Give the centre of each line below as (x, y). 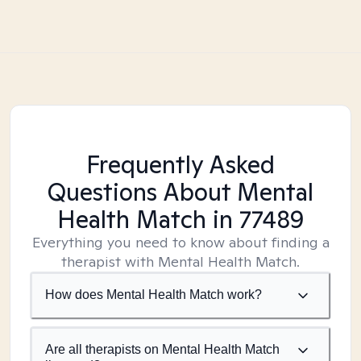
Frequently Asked (180, 164)
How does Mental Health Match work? (154, 295)
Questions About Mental (180, 192)
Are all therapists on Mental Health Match (162, 349)
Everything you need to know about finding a (180, 242)
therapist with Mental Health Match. (180, 261)
